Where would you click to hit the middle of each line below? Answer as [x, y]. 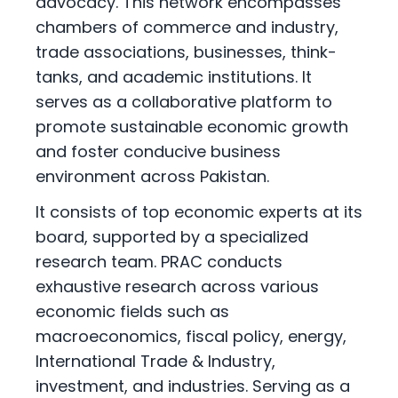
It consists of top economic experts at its [199, 212]
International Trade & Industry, [155, 362]
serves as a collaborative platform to [184, 102]
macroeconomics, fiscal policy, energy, [191, 337]
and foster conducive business [158, 152]
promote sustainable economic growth [192, 127]
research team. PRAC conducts [159, 262]
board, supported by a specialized [172, 237]
